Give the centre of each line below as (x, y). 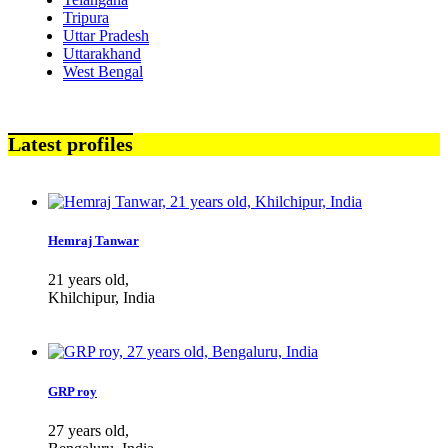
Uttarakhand (102, 53)
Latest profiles (70, 144)
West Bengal (103, 71)
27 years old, (88, 430)
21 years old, (88, 280)
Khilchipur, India (101, 298)
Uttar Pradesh (106, 35)
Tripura (86, 17)
